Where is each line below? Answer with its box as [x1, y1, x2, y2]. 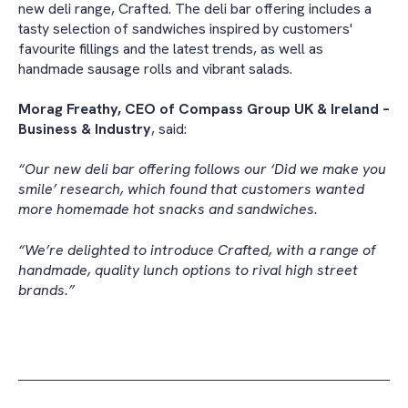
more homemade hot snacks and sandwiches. [18, 199, 318, 219]
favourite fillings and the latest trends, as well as [18, 38, 323, 58]
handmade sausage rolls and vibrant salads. [18, 58, 300, 78]
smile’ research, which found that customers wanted [18, 179, 364, 199]
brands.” [18, 280, 75, 300]
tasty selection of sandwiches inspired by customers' [18, 18, 352, 38]
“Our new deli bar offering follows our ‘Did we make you [18, 159, 386, 179]
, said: [151, 118, 187, 138]
